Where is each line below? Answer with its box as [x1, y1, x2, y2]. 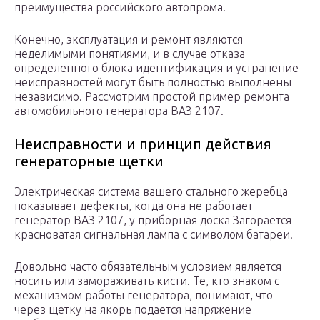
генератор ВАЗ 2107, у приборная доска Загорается [14, 214, 291, 227]
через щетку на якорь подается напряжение [14, 303, 251, 316]
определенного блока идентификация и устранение [14, 61, 299, 75]
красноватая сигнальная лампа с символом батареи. [14, 228, 293, 241]
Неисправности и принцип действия [14, 136, 271, 153]
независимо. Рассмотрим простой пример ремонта [14, 90, 289, 104]
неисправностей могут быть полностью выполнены [14, 76, 291, 89]
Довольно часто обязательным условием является [14, 260, 281, 274]
